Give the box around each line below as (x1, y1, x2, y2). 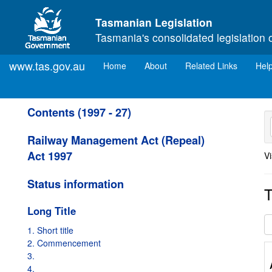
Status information (27, 176, 124, 192)
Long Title (27, 203, 76, 218)
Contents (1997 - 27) (27, 104, 131, 120)
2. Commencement (27, 237, 101, 249)
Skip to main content (7, 4, 86, 16)
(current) (126, 59, 159, 71)
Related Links (185, 59, 237, 72)
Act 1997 (27, 148, 72, 164)
